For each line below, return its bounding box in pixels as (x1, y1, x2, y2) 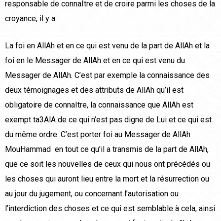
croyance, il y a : (5, 14, 59, 24)
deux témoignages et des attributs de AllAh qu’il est (5, 85, 184, 95)
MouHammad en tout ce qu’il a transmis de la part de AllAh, (5, 145, 209, 154)
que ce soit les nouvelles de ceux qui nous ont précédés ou (5, 159, 210, 169)
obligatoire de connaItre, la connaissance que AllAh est (5, 100, 193, 110)
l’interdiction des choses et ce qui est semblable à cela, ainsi (5, 204, 215, 214)
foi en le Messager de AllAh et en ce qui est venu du (5, 56, 185, 66)
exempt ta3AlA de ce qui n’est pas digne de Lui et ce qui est (5, 115, 212, 125)
